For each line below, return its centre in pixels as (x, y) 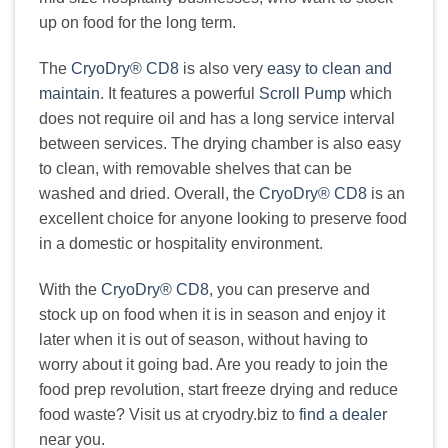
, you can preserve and (289, 289)
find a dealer (343, 414)
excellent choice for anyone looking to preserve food (223, 218)
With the (70, 289)
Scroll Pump (302, 93)
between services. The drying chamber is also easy (220, 143)
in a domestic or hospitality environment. (181, 243)
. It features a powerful (179, 93)
